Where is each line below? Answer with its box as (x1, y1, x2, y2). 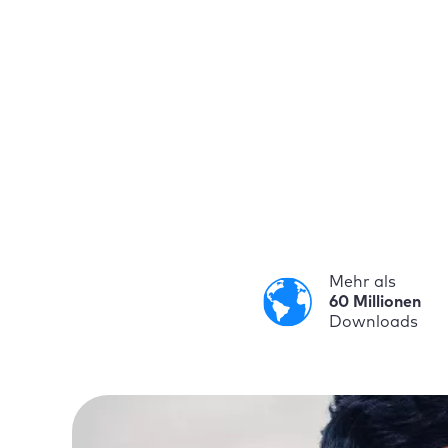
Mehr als (329, 274, 396, 290)
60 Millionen (329, 294, 421, 310)
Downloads (329, 314, 418, 330)
